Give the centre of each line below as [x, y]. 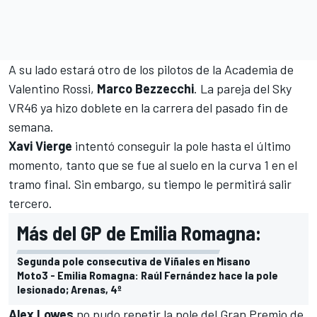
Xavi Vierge [40, 145]
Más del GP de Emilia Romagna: [139, 232]
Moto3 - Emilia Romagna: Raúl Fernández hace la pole [148, 275]
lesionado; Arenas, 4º [69, 289]
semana [29, 126]
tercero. [30, 203]
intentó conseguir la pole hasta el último [181, 145]
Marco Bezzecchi [145, 88]
